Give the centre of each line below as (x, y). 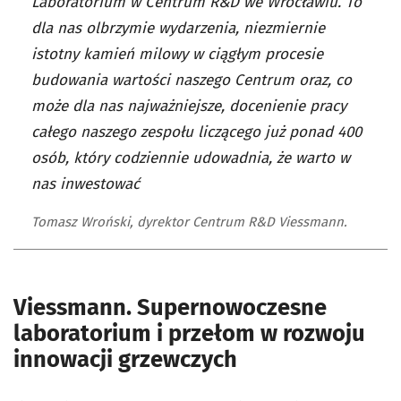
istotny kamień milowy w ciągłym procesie (177, 54)
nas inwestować (85, 184)
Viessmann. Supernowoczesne (170, 307)
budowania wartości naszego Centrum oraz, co (192, 80)
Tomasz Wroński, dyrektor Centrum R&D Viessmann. (189, 222)
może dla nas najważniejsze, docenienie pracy (189, 106)
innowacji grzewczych (125, 359)
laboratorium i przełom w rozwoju (189, 333)
